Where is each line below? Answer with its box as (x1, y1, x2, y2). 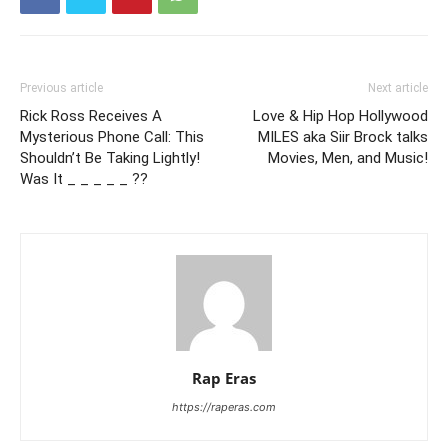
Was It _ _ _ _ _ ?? (20, 169, 148, 188)
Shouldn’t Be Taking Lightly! (20, 148, 200, 167)
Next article (368, 80, 428, 95)
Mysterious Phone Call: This (20, 127, 204, 146)
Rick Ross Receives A (20, 106, 162, 125)
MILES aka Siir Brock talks (258, 127, 428, 146)
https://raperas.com (172, 399, 276, 414)
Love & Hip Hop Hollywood (253, 106, 428, 125)
